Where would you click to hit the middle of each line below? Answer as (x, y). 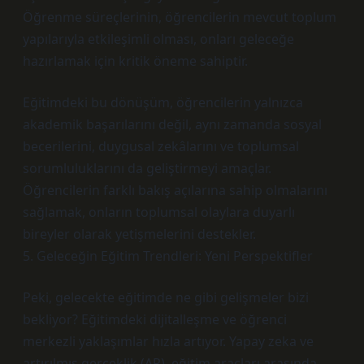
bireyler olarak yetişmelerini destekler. (139, 234)
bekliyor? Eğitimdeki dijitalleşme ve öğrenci (155, 319)
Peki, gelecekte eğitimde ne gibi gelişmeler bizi (166, 297)
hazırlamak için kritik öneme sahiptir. (135, 61)
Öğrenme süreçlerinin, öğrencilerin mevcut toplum (180, 17)
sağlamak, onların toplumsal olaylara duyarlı (159, 212)
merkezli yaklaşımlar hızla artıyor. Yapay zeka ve (168, 341)
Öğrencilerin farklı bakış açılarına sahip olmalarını (175, 190)
